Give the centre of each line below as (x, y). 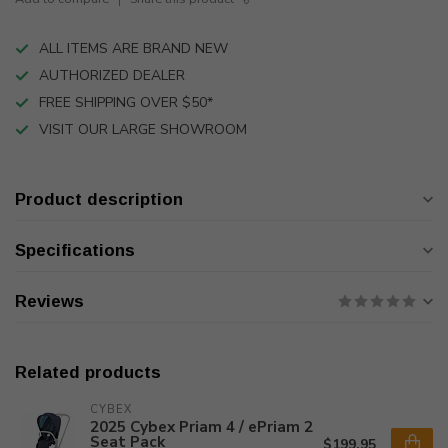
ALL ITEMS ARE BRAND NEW (133, 48)
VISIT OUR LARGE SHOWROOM (143, 129)
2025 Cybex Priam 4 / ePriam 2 (201, 426)
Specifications (75, 250)
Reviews (49, 301)
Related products (88, 372)
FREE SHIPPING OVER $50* (126, 102)
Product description (99, 199)
